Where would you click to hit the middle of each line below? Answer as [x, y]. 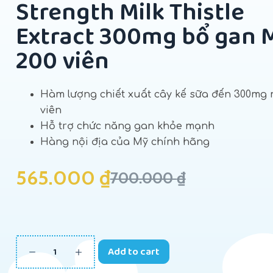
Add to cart [133, 251]
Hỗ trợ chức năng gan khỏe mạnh [127, 126]
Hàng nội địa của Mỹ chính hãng [125, 142]
